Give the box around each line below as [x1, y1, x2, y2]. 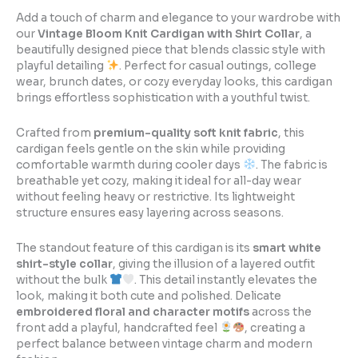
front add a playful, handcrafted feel [16, 320, 220, 335]
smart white [253, 241, 321, 255]
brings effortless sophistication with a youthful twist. [16, 90, 310, 105]
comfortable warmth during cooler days [16, 157, 243, 172]
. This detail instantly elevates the [134, 272, 318, 287]
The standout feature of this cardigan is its [16, 241, 253, 255]
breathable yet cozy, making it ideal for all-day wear [16, 173, 301, 188]
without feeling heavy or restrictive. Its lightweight [16, 189, 295, 204]
